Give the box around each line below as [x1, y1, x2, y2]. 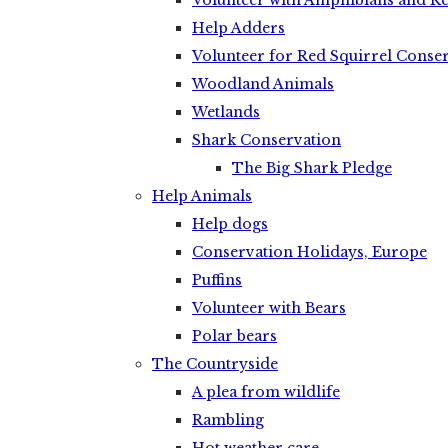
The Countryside [152, 355, 278, 373]
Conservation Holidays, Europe [192, 243, 427, 261]
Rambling [192, 411, 264, 429]
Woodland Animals [192, 75, 334, 93]
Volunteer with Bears [192, 299, 346, 317]
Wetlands [192, 103, 260, 121]
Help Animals [152, 187, 252, 205]
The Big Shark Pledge [232, 159, 392, 177]
